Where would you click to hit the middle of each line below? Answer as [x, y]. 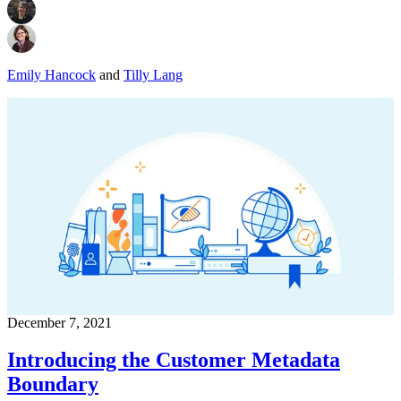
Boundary [53, 384]
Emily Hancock [51, 74]
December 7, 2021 [60, 322]
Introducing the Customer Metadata [174, 360]
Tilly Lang [153, 74]
